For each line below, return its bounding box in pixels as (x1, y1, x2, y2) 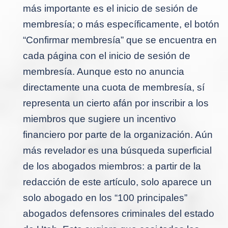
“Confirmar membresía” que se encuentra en (23, 34, 217, 45)
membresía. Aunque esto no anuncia (23, 66, 184, 77)
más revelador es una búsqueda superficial (23, 145, 212, 156)
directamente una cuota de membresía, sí (23, 81, 205, 93)
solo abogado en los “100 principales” (23, 192, 187, 203)
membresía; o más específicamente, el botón (23, 18, 219, 30)
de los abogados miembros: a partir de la (23, 160, 201, 172)
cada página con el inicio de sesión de (23, 50, 190, 61)
